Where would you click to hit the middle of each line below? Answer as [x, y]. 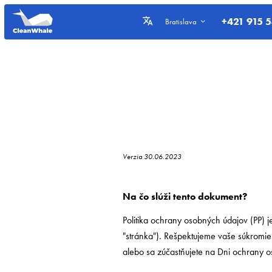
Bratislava [181, 22]
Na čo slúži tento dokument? [185, 196]
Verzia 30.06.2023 [152, 156]
